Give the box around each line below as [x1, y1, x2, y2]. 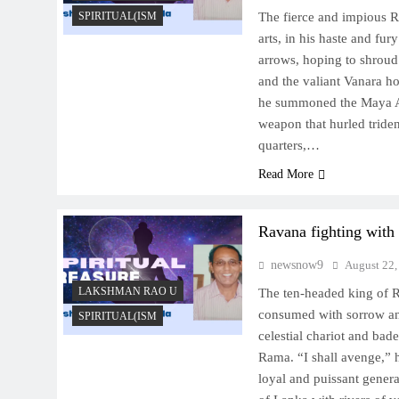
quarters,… [257, 138, 320, 153]
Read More [257, 167, 313, 182]
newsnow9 [270, 258, 323, 273]
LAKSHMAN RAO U [78, 285, 177, 298]
